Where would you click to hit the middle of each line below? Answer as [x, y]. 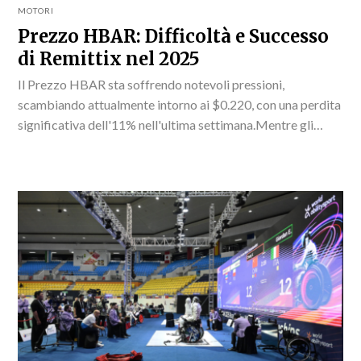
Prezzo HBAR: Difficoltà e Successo [174, 36]
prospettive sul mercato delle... [102, 164]
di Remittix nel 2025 [109, 58]
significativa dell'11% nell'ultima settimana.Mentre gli [166, 124]
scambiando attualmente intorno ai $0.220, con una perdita [180, 104]
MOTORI [36, 10]
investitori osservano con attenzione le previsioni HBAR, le [178, 144]
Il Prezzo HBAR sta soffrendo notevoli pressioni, [151, 84]
